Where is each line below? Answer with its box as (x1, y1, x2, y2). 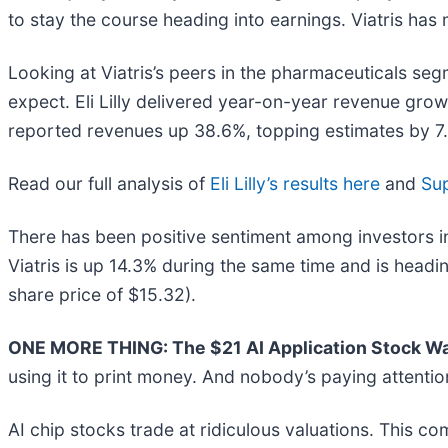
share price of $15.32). (8, 284, 196, 306)
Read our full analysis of (8, 173, 210, 195)
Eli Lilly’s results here (210, 173, 380, 195)
